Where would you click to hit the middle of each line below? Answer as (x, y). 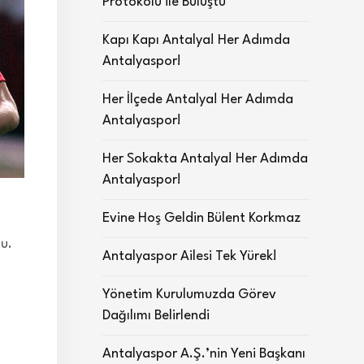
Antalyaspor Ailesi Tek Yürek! (190, 256)
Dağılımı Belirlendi (156, 316)
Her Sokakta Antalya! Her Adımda (205, 159)
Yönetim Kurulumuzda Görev (189, 295)
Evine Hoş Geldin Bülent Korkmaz (201, 218)
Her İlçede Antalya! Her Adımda (198, 100)
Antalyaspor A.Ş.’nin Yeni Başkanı (204, 354)
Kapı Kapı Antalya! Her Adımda (196, 40)
